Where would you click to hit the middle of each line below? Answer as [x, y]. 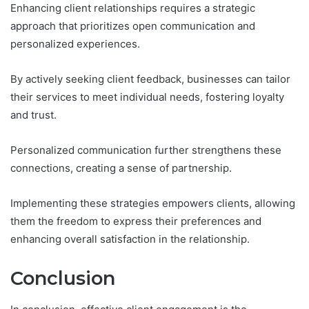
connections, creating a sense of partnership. [121, 168]
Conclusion [63, 279]
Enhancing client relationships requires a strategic [133, 8]
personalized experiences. [75, 44]
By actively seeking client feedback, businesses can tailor [150, 79]
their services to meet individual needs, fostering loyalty [147, 97]
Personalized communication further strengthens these [146, 150]
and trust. [33, 115]
